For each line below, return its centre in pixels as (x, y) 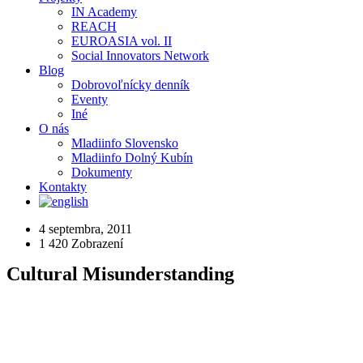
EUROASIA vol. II (122, 41)
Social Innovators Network (140, 56)
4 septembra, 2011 (85, 229)
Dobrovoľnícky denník (130, 85)
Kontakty (63, 187)
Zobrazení (96, 243)
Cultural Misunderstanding (120, 274)
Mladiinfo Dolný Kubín (132, 158)
